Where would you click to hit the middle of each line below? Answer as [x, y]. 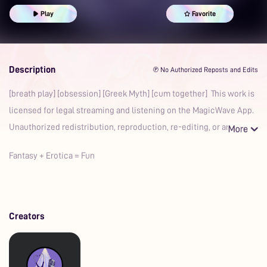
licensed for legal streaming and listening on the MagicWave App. [131, 111]
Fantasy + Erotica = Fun [52, 156]
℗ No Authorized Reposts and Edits [206, 69]
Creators [27, 216]
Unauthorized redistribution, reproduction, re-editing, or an [120, 127]
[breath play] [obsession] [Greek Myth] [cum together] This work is [132, 94]
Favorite [204, 13]
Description [32, 70]
